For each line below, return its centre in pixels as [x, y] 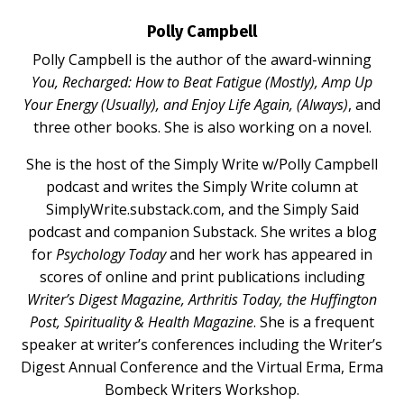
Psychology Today [111, 254]
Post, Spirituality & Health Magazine [142, 321]
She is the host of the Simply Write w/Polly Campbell [202, 164]
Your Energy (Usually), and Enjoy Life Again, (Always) [186, 104]
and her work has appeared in [269, 254]
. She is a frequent [314, 321]
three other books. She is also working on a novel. [202, 127]
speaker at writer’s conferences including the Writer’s [202, 344]
